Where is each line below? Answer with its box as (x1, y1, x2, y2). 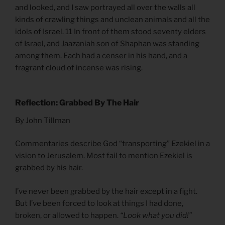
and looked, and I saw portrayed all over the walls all (15, 3, 195, 13)
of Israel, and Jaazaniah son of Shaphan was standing (15, 39, 199, 49)
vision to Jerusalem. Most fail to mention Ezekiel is (15, 151, 192, 161)
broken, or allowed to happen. (15, 210, 119, 220)
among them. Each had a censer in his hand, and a (15, 51, 187, 61)
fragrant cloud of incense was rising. (15, 63, 143, 73)
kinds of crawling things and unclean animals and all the (15, 15, 210, 25)
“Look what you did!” (119, 210, 192, 220)
